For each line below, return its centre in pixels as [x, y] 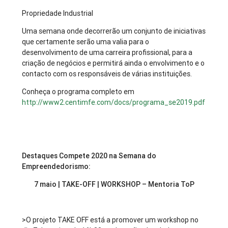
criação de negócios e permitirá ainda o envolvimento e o [113, 63]
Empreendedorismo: [56, 167]
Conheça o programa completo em [78, 92]
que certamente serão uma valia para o [86, 42]
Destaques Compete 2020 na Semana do [89, 156]
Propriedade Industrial [58, 13]
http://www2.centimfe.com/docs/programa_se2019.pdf [114, 103]
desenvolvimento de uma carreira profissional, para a [107, 53]
